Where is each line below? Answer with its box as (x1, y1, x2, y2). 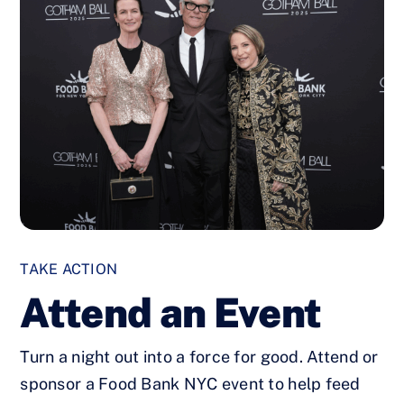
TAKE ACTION (20, 261, 117, 279)
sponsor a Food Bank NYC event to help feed (20, 374, 361, 394)
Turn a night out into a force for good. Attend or (20, 347, 379, 367)
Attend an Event (20, 289, 322, 337)
